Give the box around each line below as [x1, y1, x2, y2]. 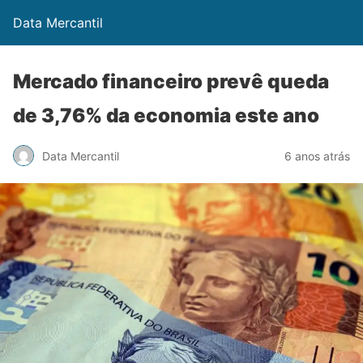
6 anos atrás [284, 148, 350, 163]
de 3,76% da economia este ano [13, 104, 319, 127]
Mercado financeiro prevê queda [13, 70, 329, 93]
